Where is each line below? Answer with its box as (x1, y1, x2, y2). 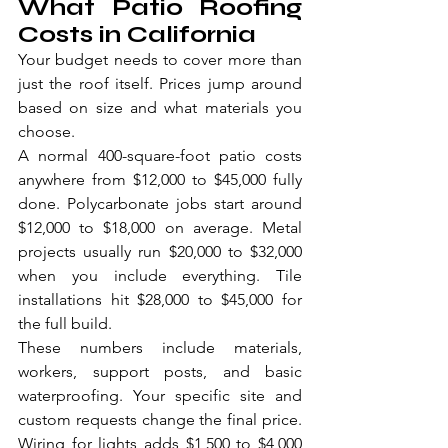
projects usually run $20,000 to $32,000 (18, 242, 302, 262)
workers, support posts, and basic (18, 362, 302, 382)
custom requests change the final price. (18, 410, 302, 430)
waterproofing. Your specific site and (18, 386, 302, 406)
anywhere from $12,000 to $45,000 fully (18, 170, 302, 190)
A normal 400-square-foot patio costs (18, 146, 302, 166)
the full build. (18, 314, 112, 334)
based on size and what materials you (18, 98, 302, 118)
